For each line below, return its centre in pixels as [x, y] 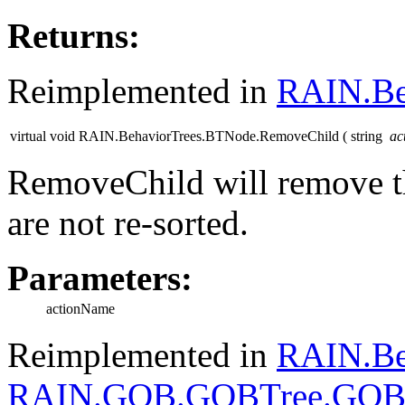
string [368, 137]
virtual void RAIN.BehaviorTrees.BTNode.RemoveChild [174, 137]
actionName [80, 309]
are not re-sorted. [128, 223]
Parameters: [100, 278]
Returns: [74, 36]
